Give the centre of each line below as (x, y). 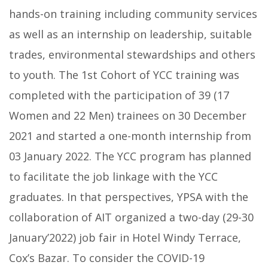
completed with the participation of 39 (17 (119, 95)
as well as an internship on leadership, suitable (130, 34)
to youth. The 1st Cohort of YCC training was (124, 75)
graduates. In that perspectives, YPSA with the (129, 197)
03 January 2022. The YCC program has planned (130, 156)
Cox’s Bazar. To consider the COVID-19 (107, 258)
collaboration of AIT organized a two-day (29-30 (131, 217)
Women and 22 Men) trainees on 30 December (128, 116)
